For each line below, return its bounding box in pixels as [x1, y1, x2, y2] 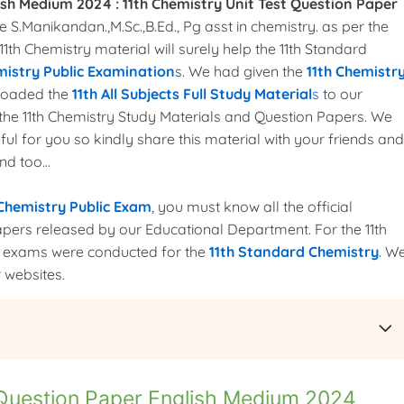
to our [318, 85, 363, 104]
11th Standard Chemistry [208, 243, 379, 262]
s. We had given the [174, 62, 307, 81]
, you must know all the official [151, 197, 353, 216]
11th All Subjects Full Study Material [71, 85, 312, 104]
